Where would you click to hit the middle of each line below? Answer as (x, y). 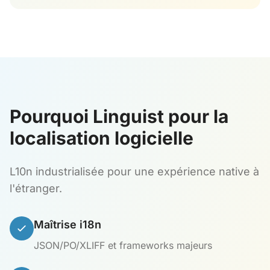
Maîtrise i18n (67, 224)
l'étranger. (36, 188)
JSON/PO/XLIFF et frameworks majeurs (123, 245)
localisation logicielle (102, 138)
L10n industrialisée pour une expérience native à (134, 171)
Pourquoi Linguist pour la (119, 116)
